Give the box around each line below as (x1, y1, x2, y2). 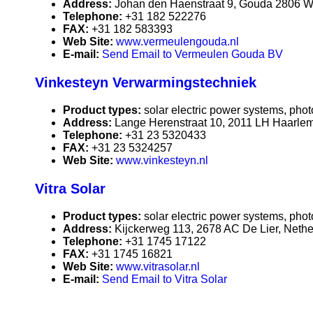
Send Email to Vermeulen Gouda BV (102, 48, 283, 61)
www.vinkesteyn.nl (116, 154, 208, 167)
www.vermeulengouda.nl (116, 36, 239, 48)
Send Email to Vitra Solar (102, 273, 227, 286)
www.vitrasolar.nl (116, 261, 200, 273)
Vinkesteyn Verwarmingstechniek (35, 75, 256, 91)
